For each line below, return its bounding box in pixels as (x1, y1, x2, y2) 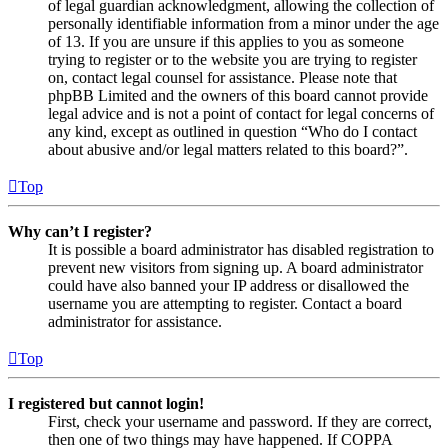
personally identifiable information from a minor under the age (48, 15, 439, 33)
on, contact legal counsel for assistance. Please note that (48, 69, 397, 87)
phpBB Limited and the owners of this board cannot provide (48, 87, 428, 105)
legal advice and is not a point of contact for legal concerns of (48, 105, 434, 123)
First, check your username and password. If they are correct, (48, 413, 432, 431)
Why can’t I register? (8, 223, 152, 241)
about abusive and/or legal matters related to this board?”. (48, 141, 408, 159)
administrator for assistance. (48, 313, 222, 331)
